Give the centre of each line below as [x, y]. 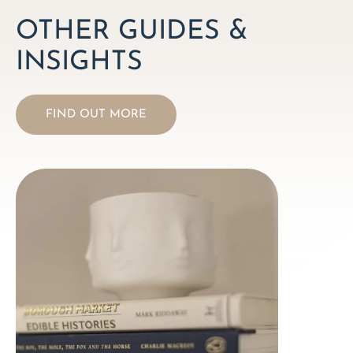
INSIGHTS [79, 63]
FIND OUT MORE [96, 114]
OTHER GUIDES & [132, 32]
